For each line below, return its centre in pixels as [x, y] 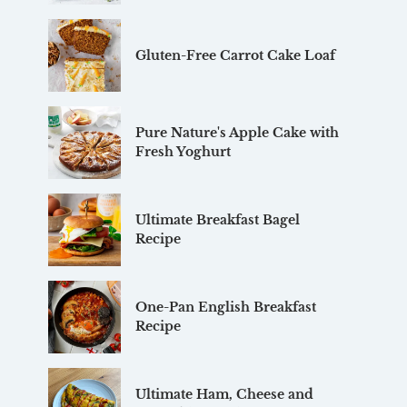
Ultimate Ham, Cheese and [224, 395]
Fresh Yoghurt [183, 152]
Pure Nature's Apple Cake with [237, 133]
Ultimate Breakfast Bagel [217, 220]
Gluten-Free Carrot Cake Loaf [235, 55]
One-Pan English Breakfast [225, 308]
